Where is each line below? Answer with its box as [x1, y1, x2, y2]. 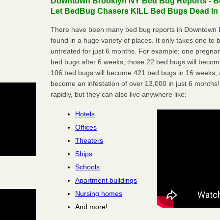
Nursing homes [75, 189, 123, 197]
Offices [75, 123, 97, 131]
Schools [75, 163, 100, 171]
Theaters [75, 136, 104, 144]
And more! [75, 202, 108, 211]
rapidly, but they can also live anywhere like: [51, 90, 187, 98]
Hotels [75, 110, 95, 118]
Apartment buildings [75, 176, 137, 184]
